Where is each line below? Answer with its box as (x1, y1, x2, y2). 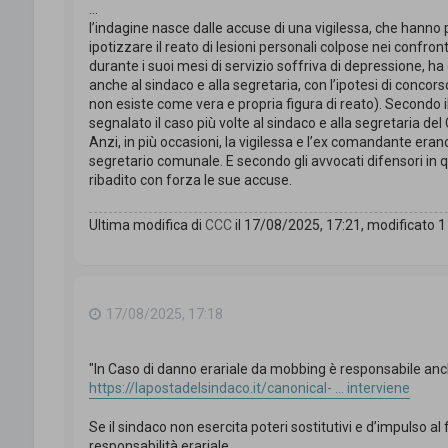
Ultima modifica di (88, 216, 205, 233)
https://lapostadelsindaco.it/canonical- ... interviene (88, 380, 410, 397)
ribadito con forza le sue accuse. (88, 171, 292, 188)
